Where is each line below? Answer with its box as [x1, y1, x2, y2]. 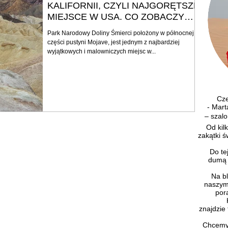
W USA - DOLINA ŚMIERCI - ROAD [47, 22, 195, 33]
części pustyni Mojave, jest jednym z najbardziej [47, 38, 180, 46]
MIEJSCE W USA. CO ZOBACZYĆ [47, 11, 191, 22]
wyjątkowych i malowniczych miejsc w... [47, 47, 156, 55]
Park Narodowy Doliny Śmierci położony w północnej [47, 29, 194, 37]
